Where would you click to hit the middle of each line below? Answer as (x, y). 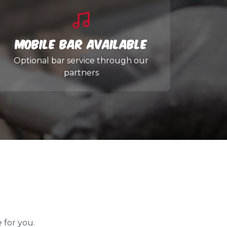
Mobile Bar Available (81, 43)
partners (81, 73)
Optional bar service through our (81, 61)
